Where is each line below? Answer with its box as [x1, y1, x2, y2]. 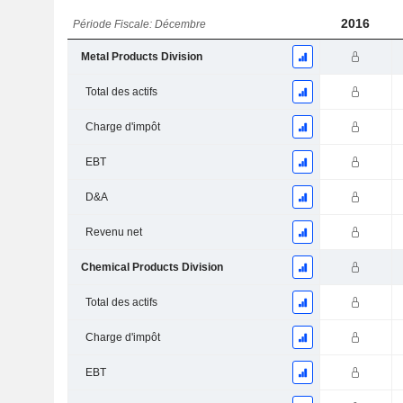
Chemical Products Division [80, 261, 223, 274]
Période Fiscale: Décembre [73, 18, 207, 31]
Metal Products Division [80, 50, 202, 64]
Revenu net [85, 226, 142, 239]
